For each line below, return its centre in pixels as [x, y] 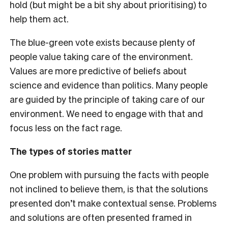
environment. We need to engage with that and [106, 113]
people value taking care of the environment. [101, 56]
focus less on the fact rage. [66, 127]
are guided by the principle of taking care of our [107, 99]
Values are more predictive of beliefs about [98, 70]
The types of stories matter [71, 151]
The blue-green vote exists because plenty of [103, 42]
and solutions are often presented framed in [101, 217]
